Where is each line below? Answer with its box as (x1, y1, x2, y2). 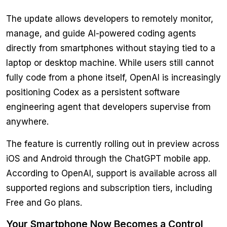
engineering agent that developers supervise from (6, 102, 211, 112)
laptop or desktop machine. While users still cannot (6, 58, 214, 68)
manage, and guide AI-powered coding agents (6, 28, 196, 39)
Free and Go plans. (6, 198, 82, 208)
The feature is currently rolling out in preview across (6, 139, 219, 149)
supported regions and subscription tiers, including (6, 183, 212, 194)
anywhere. (6, 117, 49, 127)
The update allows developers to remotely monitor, (6, 14, 213, 24)
